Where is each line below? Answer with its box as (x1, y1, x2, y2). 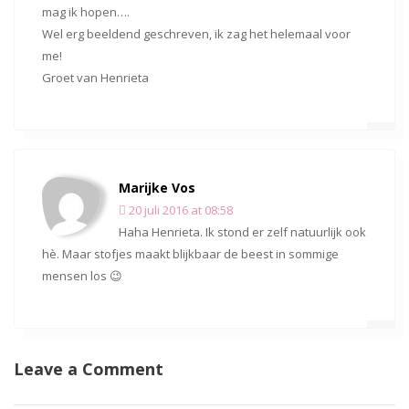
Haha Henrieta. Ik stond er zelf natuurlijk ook (119, 224, 366, 240)
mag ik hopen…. (42, 4, 130, 20)
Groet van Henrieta (42, 69, 149, 86)
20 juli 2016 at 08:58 (126, 202, 233, 218)
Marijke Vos (119, 179, 195, 196)
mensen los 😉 (42, 267, 122, 284)
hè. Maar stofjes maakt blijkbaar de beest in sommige (42, 246, 339, 262)
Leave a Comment (14, 358, 163, 380)
